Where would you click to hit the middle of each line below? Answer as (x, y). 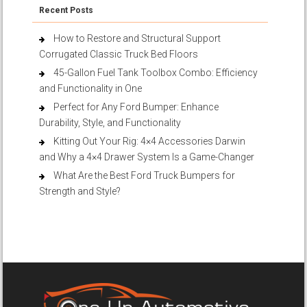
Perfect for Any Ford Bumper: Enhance (136, 107)
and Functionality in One (91, 89)
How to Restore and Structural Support (137, 39)
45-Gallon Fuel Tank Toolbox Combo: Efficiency (156, 73)
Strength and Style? (80, 192)
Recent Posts (66, 11)
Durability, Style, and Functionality (110, 123)
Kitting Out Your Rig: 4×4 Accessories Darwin (150, 142)
